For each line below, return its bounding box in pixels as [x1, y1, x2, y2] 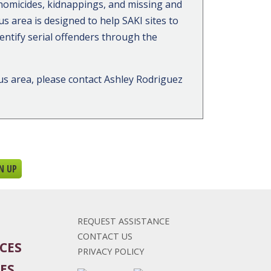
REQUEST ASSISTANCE [77, 215, 169, 227]
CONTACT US [77, 230, 132, 243]
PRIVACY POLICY [77, 246, 144, 258]
